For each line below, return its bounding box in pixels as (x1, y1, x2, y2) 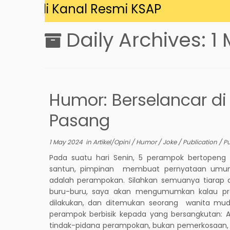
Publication (182, 137, 219, 146)
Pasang (49, 108, 110, 132)
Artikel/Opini (92, 137, 131, 146)
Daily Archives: (66, 26, 211, 53)
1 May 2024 (49, 137, 83, 146)
